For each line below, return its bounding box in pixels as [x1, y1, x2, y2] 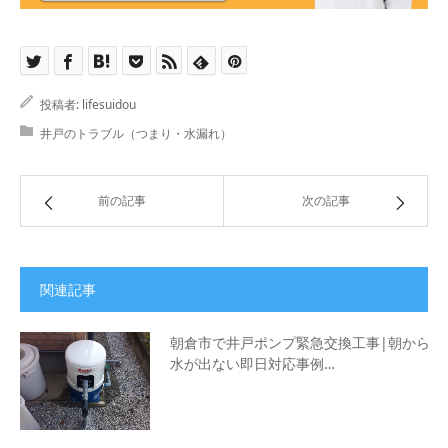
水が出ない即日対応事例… [170, 354, 335, 374]
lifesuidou [82, 96, 136, 114]
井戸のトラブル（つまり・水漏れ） [40, 125, 232, 143]
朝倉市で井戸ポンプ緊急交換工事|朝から [170, 333, 430, 353]
